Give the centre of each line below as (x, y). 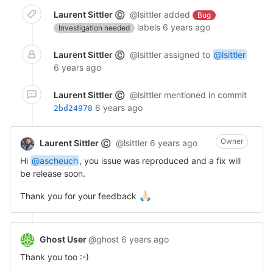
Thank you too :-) (55, 257)
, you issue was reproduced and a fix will (160, 161)
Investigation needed (94, 28)
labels (147, 27)
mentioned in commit (205, 95)
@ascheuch (55, 161)
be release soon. (53, 173)
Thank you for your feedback (80, 196)
